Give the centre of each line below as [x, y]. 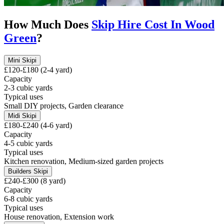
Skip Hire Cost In [138, 24]
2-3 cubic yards [28, 87]
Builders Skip [27, 171]
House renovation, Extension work [59, 216]
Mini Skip [21, 60]
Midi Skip [21, 115]
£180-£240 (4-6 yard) [38, 125]
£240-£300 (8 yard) [35, 180]
